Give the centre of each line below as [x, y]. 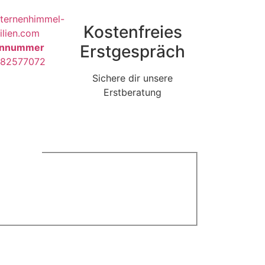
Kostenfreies [132, 32]
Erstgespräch [132, 52]
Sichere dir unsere [132, 78]
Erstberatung [132, 93]
